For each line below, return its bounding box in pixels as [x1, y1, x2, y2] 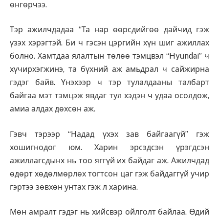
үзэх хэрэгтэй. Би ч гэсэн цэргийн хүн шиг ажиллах [10, 38, 209, 48]
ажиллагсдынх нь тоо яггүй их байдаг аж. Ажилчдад [10, 155, 209, 165]
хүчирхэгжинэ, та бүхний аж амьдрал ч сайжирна [10, 65, 209, 74]
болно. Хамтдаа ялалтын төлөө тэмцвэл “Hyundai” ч [10, 51, 209, 61]
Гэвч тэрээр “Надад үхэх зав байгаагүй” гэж [10, 129, 209, 139]
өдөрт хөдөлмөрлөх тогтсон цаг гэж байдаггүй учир [10, 169, 209, 178]
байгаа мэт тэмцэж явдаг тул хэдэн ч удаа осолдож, [10, 91, 209, 101]
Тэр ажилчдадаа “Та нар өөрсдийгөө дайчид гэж [10, 25, 209, 35]
